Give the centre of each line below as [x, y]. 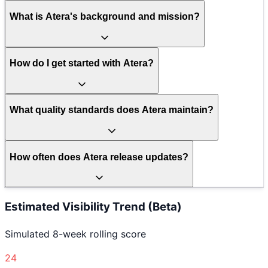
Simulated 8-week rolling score [75, 234]
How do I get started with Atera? [82, 63]
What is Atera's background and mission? [105, 17]
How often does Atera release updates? [99, 157]
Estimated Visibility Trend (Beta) [93, 206]
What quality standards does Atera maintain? [112, 110]
